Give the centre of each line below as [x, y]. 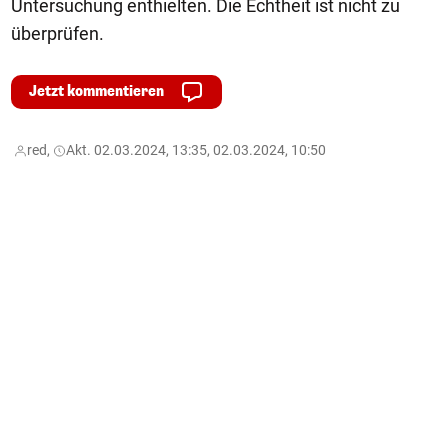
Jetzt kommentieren [96, 91]
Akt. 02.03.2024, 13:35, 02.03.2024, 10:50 [196, 149]
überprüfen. [57, 33]
